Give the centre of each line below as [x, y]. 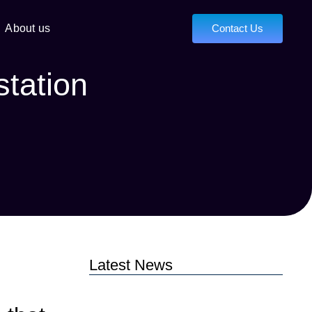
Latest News [131, 265]
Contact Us [237, 28]
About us [28, 28]
